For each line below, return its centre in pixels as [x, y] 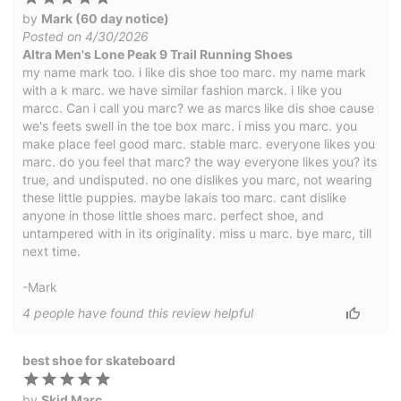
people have [70, 312]
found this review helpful [180, 312]
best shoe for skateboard [99, 360]
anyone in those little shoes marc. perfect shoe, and [173, 215]
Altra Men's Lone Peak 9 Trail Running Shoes [158, 54]
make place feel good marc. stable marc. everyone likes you [199, 143]
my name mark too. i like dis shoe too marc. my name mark [194, 72]
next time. [51, 251]
